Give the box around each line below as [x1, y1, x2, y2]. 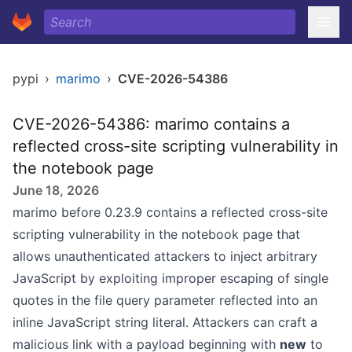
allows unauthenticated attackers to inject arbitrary [13, 248, 317, 264]
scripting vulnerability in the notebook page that [13, 226, 300, 242]
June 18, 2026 [13, 182, 99, 198]
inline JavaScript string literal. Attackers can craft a [13, 314, 317, 330]
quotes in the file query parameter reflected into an [13, 292, 317, 308]
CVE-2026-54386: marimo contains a [13, 115, 290, 134]
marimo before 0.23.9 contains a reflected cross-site [13, 204, 328, 220]
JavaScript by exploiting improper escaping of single [13, 270, 328, 286]
